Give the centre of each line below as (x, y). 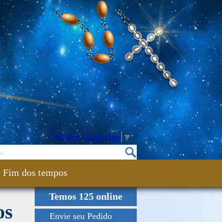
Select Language (88, 137)
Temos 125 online (86, 196)
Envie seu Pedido (81, 216)
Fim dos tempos (35, 172)
